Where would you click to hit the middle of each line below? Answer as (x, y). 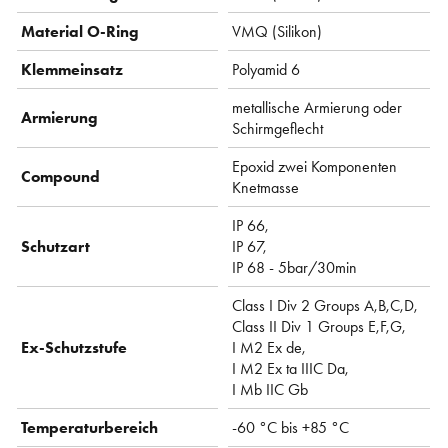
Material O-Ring (80, 31)
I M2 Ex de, (269, 347)
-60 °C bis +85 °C (291, 427)
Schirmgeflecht (278, 128)
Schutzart (56, 246)
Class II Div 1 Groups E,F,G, (319, 326)
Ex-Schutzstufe (74, 347)
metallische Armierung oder (317, 107)
